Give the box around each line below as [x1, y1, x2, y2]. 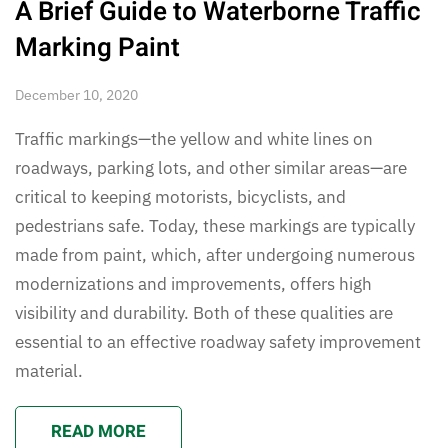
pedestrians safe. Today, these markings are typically [15, 215, 415, 238]
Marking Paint [15, 29, 180, 68]
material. [15, 360, 87, 383]
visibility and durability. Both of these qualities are [15, 302, 393, 325]
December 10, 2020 [15, 86, 138, 105]
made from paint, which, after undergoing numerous [15, 244, 415, 267]
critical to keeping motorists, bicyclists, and [15, 186, 346, 209]
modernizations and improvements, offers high [15, 273, 372, 296]
